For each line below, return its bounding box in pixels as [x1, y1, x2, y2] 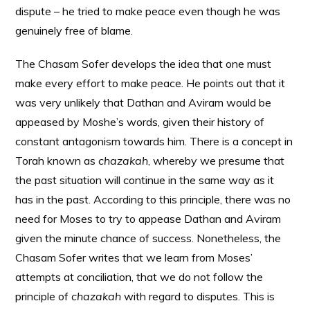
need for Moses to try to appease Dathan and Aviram [15, 212, 282, 226]
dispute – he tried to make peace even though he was [15, 4, 281, 18]
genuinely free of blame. [15, 24, 134, 37]
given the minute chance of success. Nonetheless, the [15, 231, 282, 245]
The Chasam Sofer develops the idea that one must [15, 57, 272, 71]
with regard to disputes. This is [121, 289, 275, 303]
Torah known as [15, 154, 99, 167]
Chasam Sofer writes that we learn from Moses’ [15, 250, 253, 264]
